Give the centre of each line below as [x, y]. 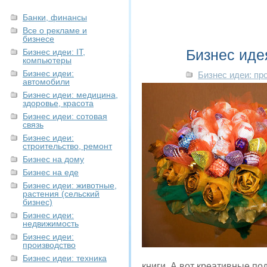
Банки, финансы [55, 17]
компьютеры [47, 60]
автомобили [46, 82]
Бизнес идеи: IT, [54, 52]
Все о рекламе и [55, 30]
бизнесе [38, 39]
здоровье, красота [58, 103]
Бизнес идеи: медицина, [70, 95]
